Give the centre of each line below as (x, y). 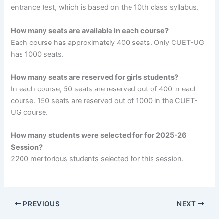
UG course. (30, 113)
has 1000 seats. (37, 54)
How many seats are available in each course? (90, 31)
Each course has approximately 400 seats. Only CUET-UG (108, 42)
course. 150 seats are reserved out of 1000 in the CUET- (104, 101)
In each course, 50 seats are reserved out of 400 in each (105, 89)
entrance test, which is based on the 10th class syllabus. (105, 8)
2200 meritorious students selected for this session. (98, 159)
